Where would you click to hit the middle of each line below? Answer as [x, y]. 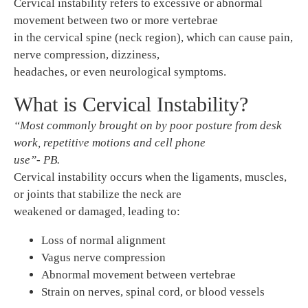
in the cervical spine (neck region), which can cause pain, [153, 38]
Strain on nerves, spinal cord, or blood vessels [153, 292]
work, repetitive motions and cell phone [110, 143]
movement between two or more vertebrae [116, 21]
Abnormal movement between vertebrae [139, 275]
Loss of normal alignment [103, 241]
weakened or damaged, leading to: [97, 212]
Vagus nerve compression [103, 258]
